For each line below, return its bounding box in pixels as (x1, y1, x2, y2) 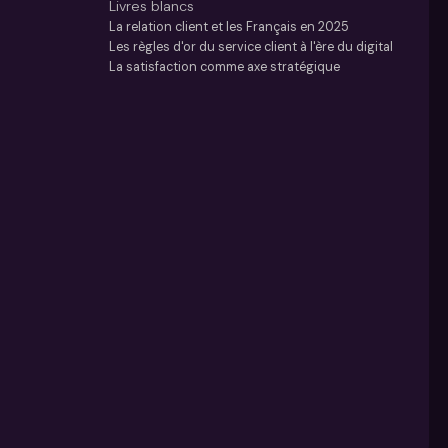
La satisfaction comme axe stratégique (109, 58, 341, 76)
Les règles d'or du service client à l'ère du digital (109, 38, 394, 56)
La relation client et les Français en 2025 (109, 18, 350, 36)
